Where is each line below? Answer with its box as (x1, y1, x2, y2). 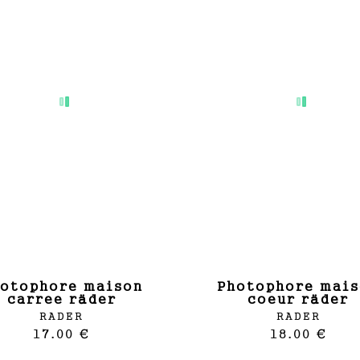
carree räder (6, 292, 117, 305)
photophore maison (217, 279, 227, 292)
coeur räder (247, 292, 350, 305)
